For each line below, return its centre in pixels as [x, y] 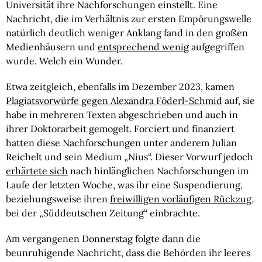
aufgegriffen [217, 47]
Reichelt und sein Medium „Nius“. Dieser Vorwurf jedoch [130, 157]
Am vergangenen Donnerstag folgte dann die [103, 239]
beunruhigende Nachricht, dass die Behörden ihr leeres [128, 253]
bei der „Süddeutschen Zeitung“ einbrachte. [103, 213]
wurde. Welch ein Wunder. [64, 61]
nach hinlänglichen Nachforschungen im [158, 171]
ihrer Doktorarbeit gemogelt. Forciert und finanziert [120, 129]
